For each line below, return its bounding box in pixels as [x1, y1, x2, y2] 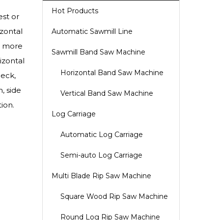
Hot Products [52, 6, 98, 15]
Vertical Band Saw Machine [60, 89, 153, 98]
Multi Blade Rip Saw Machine [52, 171, 151, 180]
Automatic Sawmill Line [52, 27, 133, 36]
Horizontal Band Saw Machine [60, 68, 164, 77]
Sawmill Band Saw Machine [52, 48, 145, 56]
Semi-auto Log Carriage [60, 151, 142, 160]
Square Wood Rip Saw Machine [60, 192, 168, 201]
